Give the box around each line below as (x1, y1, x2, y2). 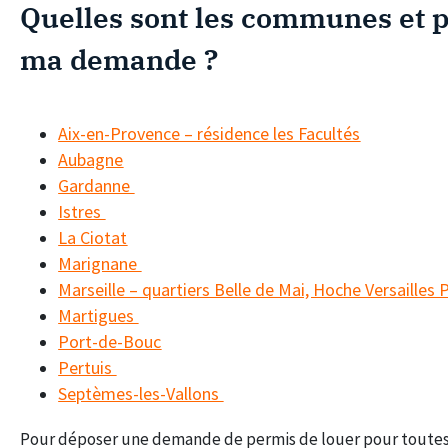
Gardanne (58, 174, 135, 198)
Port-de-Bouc (58, 330, 162, 354)
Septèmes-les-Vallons (58, 382, 224, 406)
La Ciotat (58, 226, 128, 250)
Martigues (58, 304, 139, 328)
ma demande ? (20, 41, 218, 79)
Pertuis (58, 356, 117, 380)
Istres (58, 200, 106, 224)
